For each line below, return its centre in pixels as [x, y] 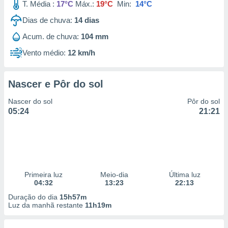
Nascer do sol [30, 101]
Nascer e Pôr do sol [56, 84]
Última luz [184, 175]
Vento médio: [44, 53]
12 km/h [81, 53]
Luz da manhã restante [47, 205]
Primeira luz [43, 175]
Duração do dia [34, 197]
